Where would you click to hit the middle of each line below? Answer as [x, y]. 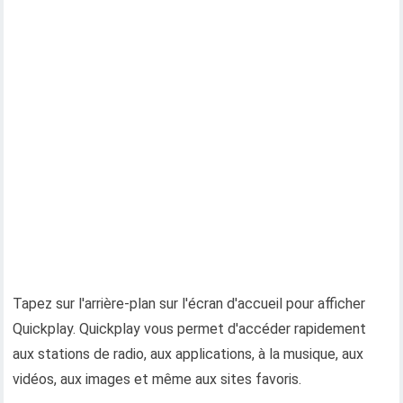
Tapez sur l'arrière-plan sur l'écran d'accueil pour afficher [189, 304]
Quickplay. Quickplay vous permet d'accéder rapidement [190, 329]
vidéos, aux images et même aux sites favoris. [157, 379]
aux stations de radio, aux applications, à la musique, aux [188, 354]
